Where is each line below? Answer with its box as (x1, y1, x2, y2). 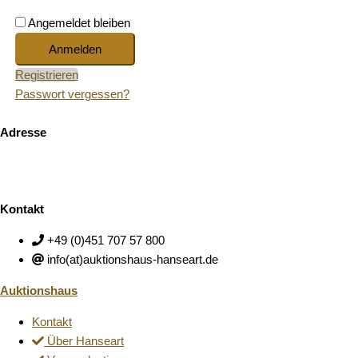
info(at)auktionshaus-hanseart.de (47, 253, 218, 266)
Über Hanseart (47, 334, 124, 348)
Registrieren (14, 68, 78, 82)
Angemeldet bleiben (27, 16, 130, 30)
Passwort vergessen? (14, 87, 129, 101)
